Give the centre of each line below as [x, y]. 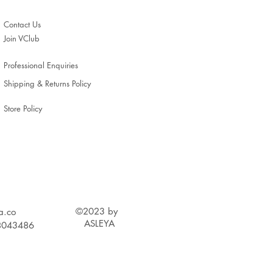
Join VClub [22, 39]
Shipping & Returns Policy [47, 84]
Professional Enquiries [41, 66]
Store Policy [23, 109]
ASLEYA [99, 224]
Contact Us [22, 25]
